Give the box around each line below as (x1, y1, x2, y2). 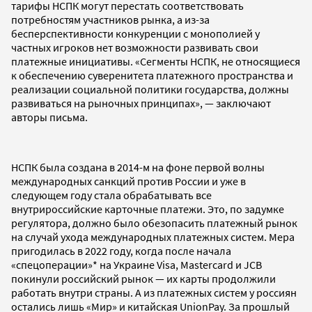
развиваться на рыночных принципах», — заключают (11, 95, 271, 110)
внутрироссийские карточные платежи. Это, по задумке (11, 201, 284, 216)
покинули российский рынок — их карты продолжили (11, 271, 276, 286)
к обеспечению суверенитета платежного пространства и (11, 68, 293, 82)
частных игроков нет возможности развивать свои (11, 40, 258, 54)
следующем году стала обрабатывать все (11, 187, 212, 202)
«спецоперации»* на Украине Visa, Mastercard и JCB (11, 257, 262, 272)
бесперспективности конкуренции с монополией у (11, 26, 260, 40)
